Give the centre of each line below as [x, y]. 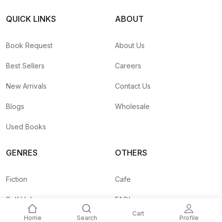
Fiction [17, 179]
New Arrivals [26, 86]
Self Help [21, 199]
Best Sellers [25, 65]
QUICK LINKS [31, 19]
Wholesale [132, 106]
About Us [130, 45]
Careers [128, 65]
